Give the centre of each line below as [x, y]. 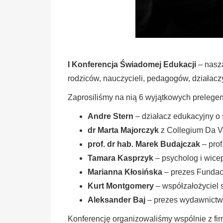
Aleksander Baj [117, 200]
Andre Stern [111, 116]
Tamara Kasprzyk [121, 158]
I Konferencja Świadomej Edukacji [132, 64]
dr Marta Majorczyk [123, 130]
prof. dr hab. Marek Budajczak [144, 144]
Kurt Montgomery [121, 186]
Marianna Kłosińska [125, 172]
